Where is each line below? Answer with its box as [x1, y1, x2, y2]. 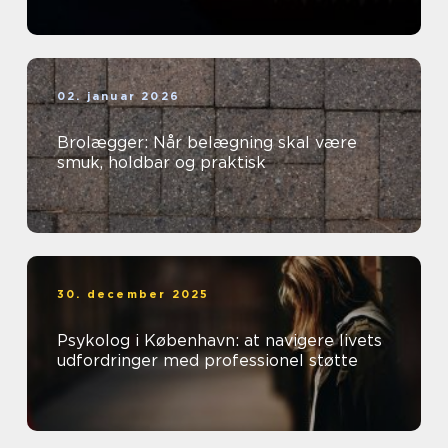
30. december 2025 [57, 287, 210, 302]
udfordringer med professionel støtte [57, 351, 358, 371]
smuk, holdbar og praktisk [57, 153, 266, 173]
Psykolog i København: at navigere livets [57, 331, 382, 351]
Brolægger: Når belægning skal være [57, 133, 357, 153]
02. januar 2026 [57, 89, 180, 104]
